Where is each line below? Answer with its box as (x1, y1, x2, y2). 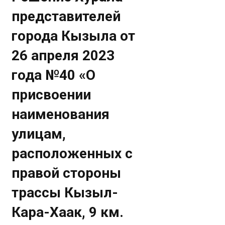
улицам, (12, 126, 66, 142)
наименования (12, 106, 110, 123)
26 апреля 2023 (12, 47, 115, 64)
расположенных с (12, 145, 133, 162)
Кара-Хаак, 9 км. (12, 204, 124, 220)
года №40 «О (12, 67, 96, 83)
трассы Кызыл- (12, 184, 119, 201)
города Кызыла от (12, 28, 136, 44)
